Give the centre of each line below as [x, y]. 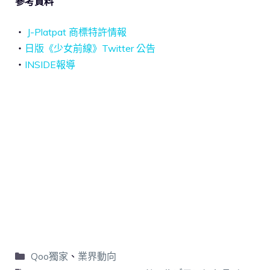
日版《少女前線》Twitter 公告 [90, 48]
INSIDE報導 [50, 64]
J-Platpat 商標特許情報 [77, 32]
